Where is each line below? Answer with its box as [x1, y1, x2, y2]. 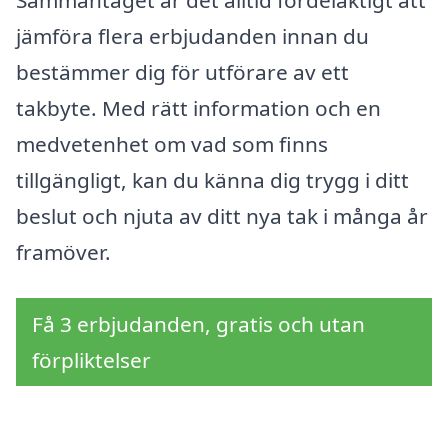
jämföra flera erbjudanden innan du [16, 22, 369, 51]
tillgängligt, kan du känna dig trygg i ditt [16, 166, 409, 195]
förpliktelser [32, 346, 151, 374]
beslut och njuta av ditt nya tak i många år [16, 202, 428, 231]
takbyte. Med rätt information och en [16, 94, 381, 123]
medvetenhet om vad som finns [16, 130, 328, 159]
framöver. [16, 238, 111, 267]
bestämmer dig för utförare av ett [16, 58, 349, 87]
